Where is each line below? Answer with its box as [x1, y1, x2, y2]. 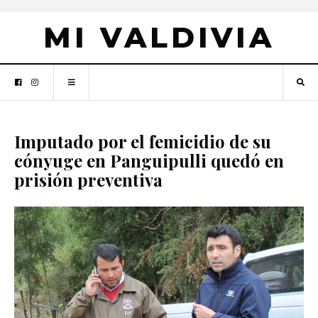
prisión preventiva [14, 168, 163, 191]
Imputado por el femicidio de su [14, 130, 271, 153]
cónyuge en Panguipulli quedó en [14, 149, 284, 172]
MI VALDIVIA [43, 20, 275, 55]
